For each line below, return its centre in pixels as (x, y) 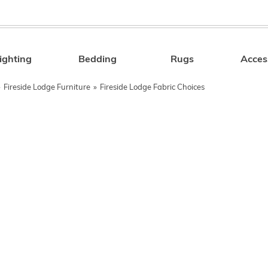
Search (200, 62)
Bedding (98, 60)
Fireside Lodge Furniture (47, 88)
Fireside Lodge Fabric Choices (152, 88)
